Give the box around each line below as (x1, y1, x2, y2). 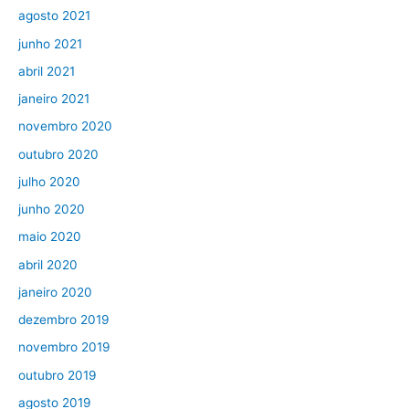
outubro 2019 (18, 367, 97, 383)
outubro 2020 (18, 146, 99, 162)
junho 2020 (18, 202, 85, 217)
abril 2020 (18, 257, 78, 272)
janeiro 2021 (18, 91, 89, 107)
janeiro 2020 (18, 284, 92, 299)
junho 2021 (18, 36, 82, 51)
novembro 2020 (18, 119, 112, 134)
